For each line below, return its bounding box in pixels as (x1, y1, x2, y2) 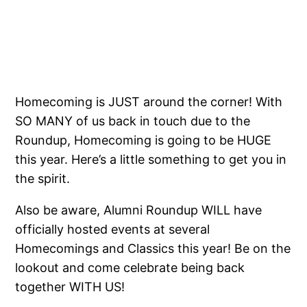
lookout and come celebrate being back (15, 260, 245, 275)
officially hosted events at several (15, 221, 210, 236)
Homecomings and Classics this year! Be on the (15, 241, 291, 256)
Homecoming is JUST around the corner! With (15, 94, 283, 109)
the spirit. (15, 171, 71, 186)
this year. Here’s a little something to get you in (15, 151, 287, 167)
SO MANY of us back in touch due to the (15, 113, 251, 128)
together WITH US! (15, 279, 125, 294)
